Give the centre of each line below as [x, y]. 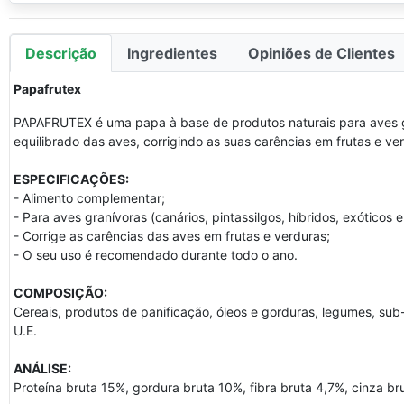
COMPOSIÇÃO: [60, 293]
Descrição [61, 53]
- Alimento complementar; [89, 198]
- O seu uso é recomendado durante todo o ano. [156, 255]
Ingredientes [172, 53]
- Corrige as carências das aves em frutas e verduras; [172, 236]
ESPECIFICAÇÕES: [71, 179]
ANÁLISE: [42, 368]
